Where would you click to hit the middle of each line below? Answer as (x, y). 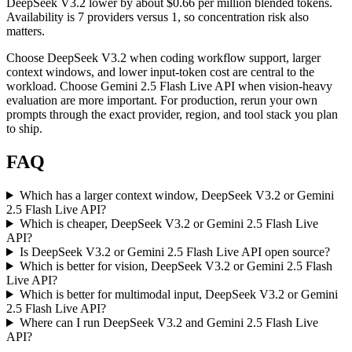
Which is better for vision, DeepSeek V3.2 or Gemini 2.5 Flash (176, 266)
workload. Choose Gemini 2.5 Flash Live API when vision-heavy (169, 86)
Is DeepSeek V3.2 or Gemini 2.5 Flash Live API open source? (174, 252)
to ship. (24, 129)
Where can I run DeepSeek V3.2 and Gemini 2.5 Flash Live (169, 323)
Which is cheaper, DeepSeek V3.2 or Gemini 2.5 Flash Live (169, 224)
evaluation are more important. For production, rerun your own (162, 101)
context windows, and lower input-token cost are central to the (160, 72)
